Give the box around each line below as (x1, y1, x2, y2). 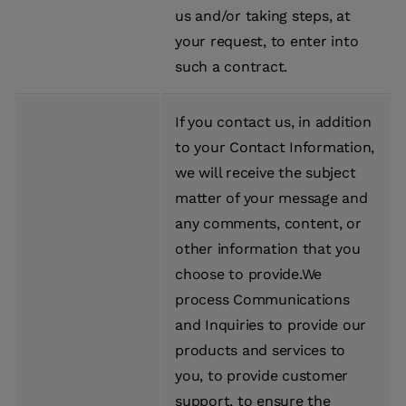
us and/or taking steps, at (175, 7, 351, 25)
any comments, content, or (175, 215, 362, 233)
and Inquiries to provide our (175, 316, 366, 334)
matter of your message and (175, 189, 368, 208)
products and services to (175, 342, 345, 360)
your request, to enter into (175, 33, 359, 51)
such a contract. (175, 58, 287, 76)
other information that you (175, 240, 361, 258)
